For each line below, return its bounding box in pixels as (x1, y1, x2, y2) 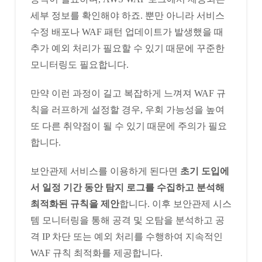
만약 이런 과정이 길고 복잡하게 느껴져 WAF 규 (30, 88, 226, 98)
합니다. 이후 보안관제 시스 (119, 198, 232, 209)
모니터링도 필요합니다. (30, 59, 129, 70)
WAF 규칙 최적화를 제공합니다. (30, 247, 163, 258)
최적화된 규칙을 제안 (30, 198, 119, 209)
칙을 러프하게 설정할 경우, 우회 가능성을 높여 (30, 104, 225, 115)
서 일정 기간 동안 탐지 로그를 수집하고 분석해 (30, 182, 225, 192)
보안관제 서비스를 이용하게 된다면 (30, 166, 180, 176)
